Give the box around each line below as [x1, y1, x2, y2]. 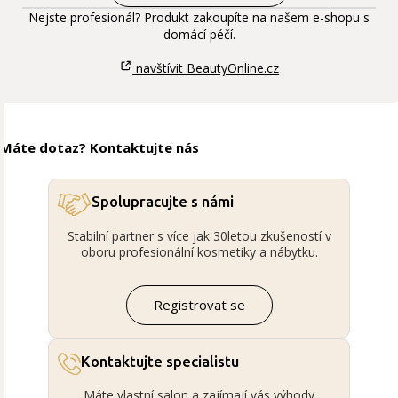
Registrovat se [153, 295, 245, 314]
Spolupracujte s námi [92, 193, 235, 211]
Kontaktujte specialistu [80, 352, 239, 370]
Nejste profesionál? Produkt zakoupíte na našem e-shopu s [28, 9, 370, 27]
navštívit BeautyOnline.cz [132, 60, 280, 77]
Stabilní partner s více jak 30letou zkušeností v [67, 227, 331, 244]
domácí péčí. [163, 26, 235, 44]
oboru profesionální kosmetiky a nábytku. [80, 243, 318, 260]
